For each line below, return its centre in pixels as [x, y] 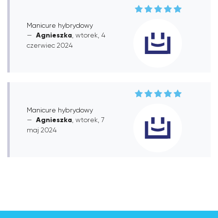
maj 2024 [42, 130]
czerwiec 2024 [50, 45]
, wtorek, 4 [89, 35]
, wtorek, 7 [88, 119]
